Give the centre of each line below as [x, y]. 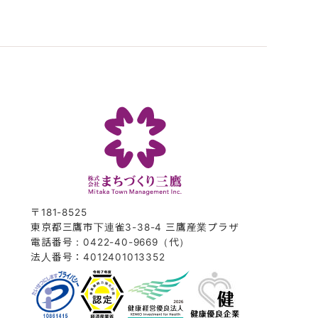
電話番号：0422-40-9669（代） [110, 242]
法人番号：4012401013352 [98, 257]
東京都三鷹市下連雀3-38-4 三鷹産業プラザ [135, 227]
